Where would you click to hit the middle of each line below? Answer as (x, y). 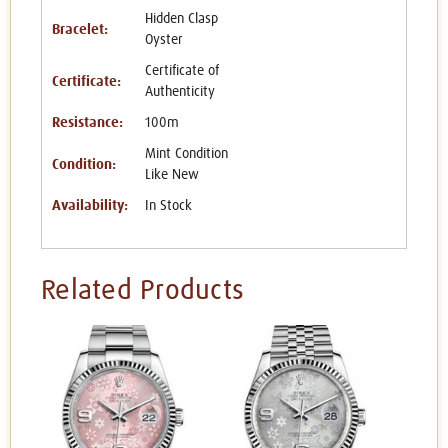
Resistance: (87, 123)
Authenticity (179, 92)
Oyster (163, 40)
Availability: (90, 206)
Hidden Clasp (181, 19)
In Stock (168, 206)
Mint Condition (186, 154)
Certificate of (181, 71)
